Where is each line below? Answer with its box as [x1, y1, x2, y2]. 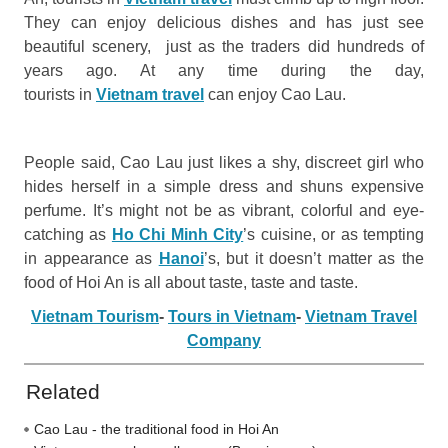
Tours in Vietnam [168, 307, 296, 325]
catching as [24, 225, 112, 243]
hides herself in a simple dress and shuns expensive [24, 177, 424, 195]
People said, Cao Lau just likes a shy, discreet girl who [24, 153, 424, 171]
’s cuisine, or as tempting [243, 225, 425, 243]
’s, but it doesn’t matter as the [203, 249, 425, 267]
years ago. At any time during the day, [24, 61, 424, 79]
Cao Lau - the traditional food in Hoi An [34, 420, 279, 437]
